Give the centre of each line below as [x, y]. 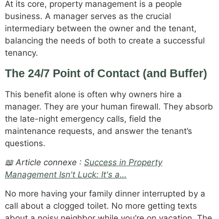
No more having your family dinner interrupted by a [105, 194]
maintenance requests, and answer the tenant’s [99, 131]
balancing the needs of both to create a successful [105, 41]
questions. [25, 143]
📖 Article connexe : [44, 162]
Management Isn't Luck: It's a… [66, 174]
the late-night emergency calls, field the [83, 119]
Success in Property [123, 162]
